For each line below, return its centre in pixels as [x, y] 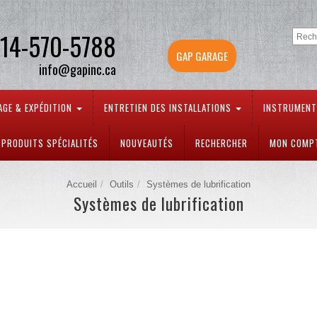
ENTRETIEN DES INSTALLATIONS [169, 108]
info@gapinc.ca [77, 69]
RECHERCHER [221, 143]
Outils [122, 184]
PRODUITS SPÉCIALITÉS [50, 143]
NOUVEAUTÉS [147, 143]
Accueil [82, 184]
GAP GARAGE [202, 56]
